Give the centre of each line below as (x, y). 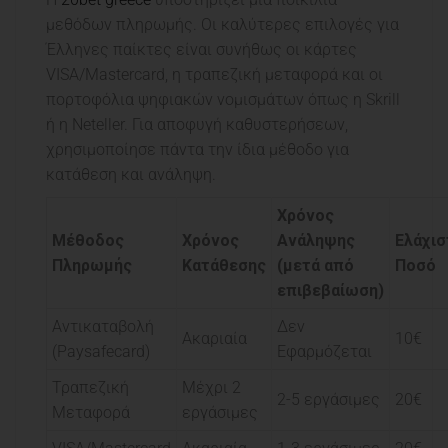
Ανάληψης (316, 241)
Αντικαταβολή (103, 327)
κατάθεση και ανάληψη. (131, 175)
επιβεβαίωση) (330, 291)
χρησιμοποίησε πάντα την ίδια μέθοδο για (197, 150)
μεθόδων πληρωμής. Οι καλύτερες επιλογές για (222, 25)
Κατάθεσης (224, 266)
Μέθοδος (88, 241)
